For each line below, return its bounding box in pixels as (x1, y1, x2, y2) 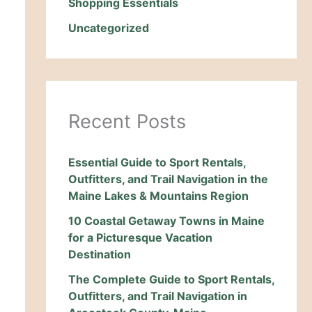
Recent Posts (68, 110, 186, 134)
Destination (68, 247, 131, 262)
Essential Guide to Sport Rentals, (68, 155, 246, 170)
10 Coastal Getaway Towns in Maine (68, 214, 265, 228)
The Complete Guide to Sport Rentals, (68, 272, 274, 287)
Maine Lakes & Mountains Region (68, 189, 249, 203)
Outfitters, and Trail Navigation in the (68, 172, 268, 187)
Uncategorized (68, 21, 149, 36)
